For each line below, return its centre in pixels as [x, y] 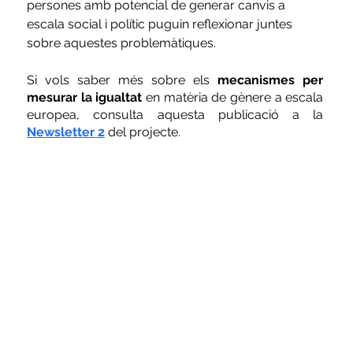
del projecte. [145, 132]
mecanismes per [271, 80]
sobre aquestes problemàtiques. [123, 43]
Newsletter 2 [66, 132]
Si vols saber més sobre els [123, 80]
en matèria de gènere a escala [235, 97]
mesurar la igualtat [87, 97]
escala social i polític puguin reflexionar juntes [162, 24]
